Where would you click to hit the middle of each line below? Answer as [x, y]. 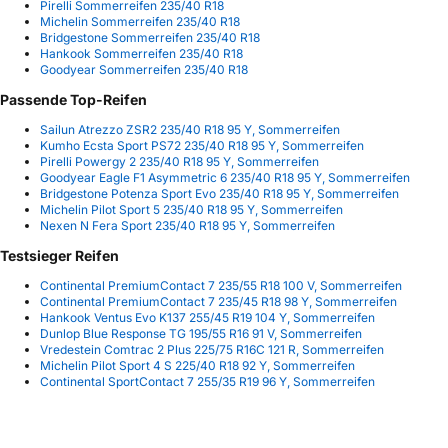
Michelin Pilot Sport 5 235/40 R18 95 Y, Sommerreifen [191, 210]
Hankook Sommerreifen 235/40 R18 [141, 54]
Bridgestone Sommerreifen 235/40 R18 [150, 38]
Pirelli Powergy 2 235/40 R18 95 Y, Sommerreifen [179, 162]
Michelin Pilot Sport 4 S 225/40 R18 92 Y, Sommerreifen [197, 366]
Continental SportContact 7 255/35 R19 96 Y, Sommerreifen [207, 382]
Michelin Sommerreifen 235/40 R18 [140, 22]
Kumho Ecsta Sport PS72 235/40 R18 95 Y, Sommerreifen [202, 146]
